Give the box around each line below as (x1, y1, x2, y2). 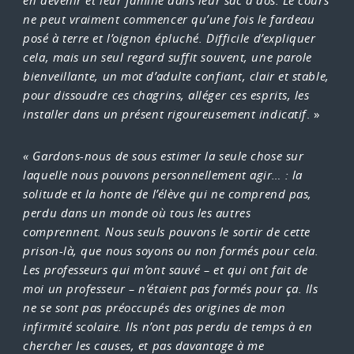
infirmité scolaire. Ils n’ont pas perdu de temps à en (23, 319, 313, 335)
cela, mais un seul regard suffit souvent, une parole (23, 50, 312, 66)
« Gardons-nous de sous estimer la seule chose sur (23, 149, 304, 164)
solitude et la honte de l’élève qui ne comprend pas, (23, 186, 312, 202)
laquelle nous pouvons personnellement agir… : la (23, 168, 303, 183)
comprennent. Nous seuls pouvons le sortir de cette (23, 224, 311, 240)
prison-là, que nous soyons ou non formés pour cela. (23, 243, 319, 259)
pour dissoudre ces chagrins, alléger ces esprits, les (23, 88, 310, 104)
